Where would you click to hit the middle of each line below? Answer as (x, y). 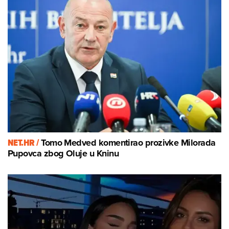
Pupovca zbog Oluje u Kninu (63, 154)
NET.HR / (25, 143)
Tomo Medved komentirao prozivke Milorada (128, 143)
